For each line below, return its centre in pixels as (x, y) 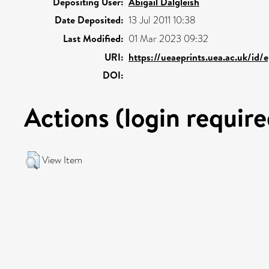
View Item (62, 160)
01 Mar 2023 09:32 (168, 38)
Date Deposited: (89, 20)
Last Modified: (93, 38)
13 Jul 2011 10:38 (162, 20)
